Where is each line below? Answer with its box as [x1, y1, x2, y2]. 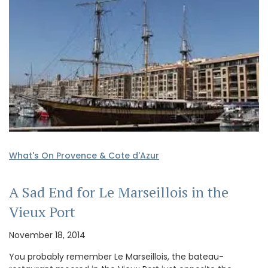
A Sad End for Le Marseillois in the [9, 182, 229, 202]
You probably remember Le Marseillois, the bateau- [9, 251, 224, 263]
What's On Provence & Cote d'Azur [9, 150, 159, 162]
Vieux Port [9, 202, 75, 222]
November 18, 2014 [9, 229, 86, 242]
